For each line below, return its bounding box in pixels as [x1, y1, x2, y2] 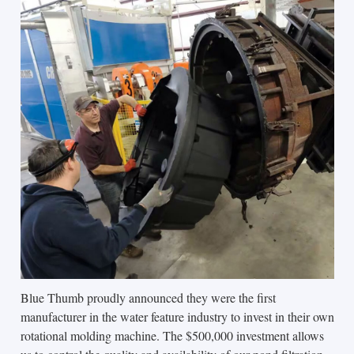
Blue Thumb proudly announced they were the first [20, 289, 276, 307]
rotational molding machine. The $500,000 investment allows [20, 327, 324, 345]
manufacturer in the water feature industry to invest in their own [20, 308, 334, 326]
